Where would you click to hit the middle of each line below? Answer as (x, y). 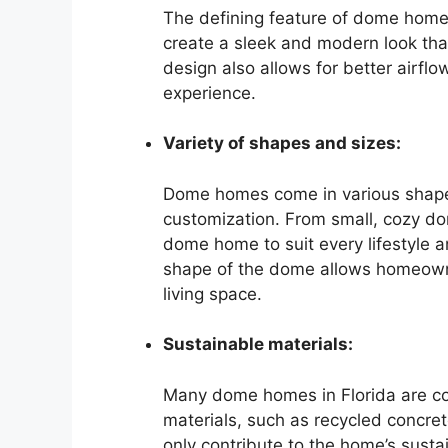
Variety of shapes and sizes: (282, 143)
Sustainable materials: (258, 344)
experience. (209, 92)
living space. (212, 293)
